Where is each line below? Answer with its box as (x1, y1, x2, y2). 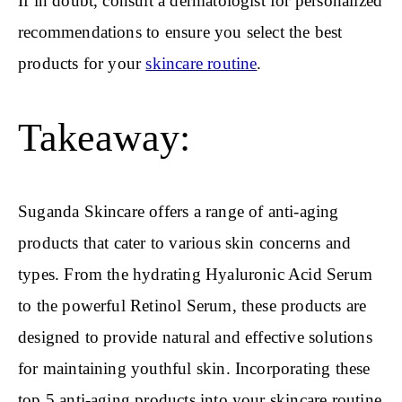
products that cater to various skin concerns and (18, 233, 352, 253)
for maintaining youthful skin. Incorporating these (18, 359, 371, 379)
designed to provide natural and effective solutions (18, 328, 372, 347)
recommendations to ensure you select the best (18, 22, 343, 42)
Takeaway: (18, 115, 190, 160)
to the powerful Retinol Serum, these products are (18, 296, 367, 316)
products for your (18, 54, 146, 74)
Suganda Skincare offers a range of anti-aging (18, 202, 339, 222)
